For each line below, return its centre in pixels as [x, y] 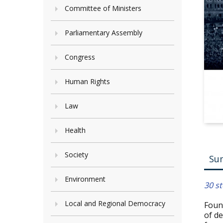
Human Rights [87, 81]
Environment [85, 179]
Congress [80, 57]
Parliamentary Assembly [104, 33]
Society [76, 155]
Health [75, 130]
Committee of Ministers [103, 8]
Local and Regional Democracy [115, 203]
